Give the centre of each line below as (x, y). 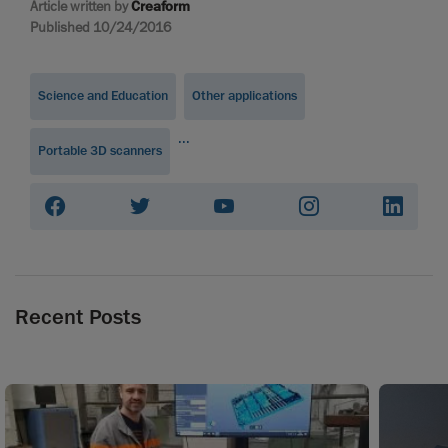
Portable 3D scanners (100, 150)
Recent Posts (78, 316)
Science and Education (103, 95)
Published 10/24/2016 (100, 26)
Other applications (244, 95)
